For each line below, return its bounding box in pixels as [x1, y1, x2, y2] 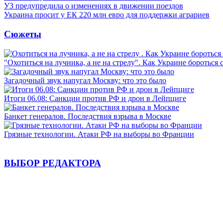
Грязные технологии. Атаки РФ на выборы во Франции [4, 129, 194, 138]
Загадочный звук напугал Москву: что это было [4, 76, 166, 85]
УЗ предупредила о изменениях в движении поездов [4, 1, 183, 10]
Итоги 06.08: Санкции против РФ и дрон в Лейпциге [4, 94, 186, 103]
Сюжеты [4, 28, 41, 39]
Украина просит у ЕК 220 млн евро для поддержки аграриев [4, 10, 210, 19]
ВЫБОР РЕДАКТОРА [4, 158, 101, 169]
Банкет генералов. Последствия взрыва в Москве [4, 111, 171, 120]
